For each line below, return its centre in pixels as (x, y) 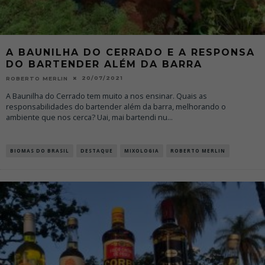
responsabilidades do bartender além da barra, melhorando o (116, 106)
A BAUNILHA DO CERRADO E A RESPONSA (130, 52)
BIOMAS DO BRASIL (40, 150)
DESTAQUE (97, 150)
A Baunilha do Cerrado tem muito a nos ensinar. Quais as (106, 96)
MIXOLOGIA (142, 150)
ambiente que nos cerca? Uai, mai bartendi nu (87, 117)
